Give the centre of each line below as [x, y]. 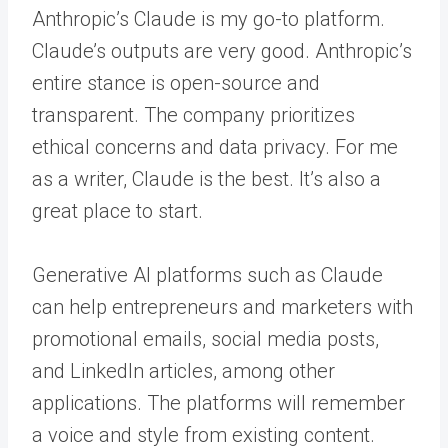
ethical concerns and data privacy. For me [215, 147]
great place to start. [117, 211]
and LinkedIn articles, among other [183, 371]
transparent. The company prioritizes [193, 115]
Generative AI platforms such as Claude [207, 275]
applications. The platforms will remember [218, 403]
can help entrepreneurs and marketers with [222, 307]
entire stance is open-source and [176, 83]
